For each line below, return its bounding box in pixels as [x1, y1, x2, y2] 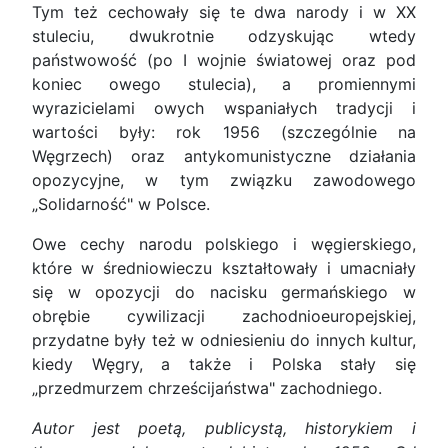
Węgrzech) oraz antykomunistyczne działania [32, 146, 416, 167]
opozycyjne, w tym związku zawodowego [32, 170, 416, 191]
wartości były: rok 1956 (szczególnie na [32, 122, 416, 143]
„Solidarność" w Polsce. [32, 194, 210, 215]
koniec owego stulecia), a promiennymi [32, 74, 416, 95]
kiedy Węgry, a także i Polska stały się [32, 354, 416, 375]
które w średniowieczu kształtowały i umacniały [32, 258, 416, 279]
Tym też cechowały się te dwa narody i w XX [32, 2, 416, 23]
